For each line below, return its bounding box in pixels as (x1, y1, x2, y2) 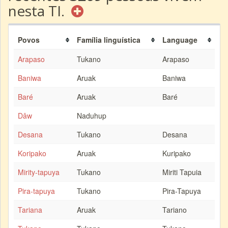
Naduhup (77, 110, 106, 121)
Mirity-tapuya (18, 167, 60, 177)
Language (162, 35, 197, 45)
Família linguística (77, 35, 140, 45)
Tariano (162, 205, 187, 215)
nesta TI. (8, 1, 68, 20)
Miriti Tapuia (162, 167, 202, 177)
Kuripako (162, 148, 191, 158)
